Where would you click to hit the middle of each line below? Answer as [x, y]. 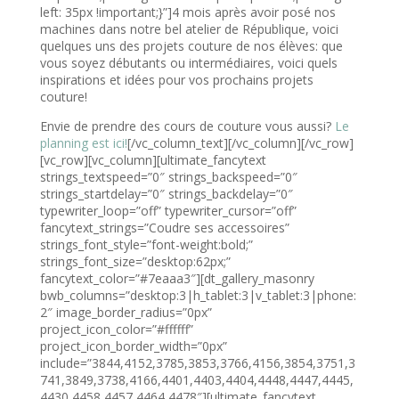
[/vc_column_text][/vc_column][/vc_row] [240, 142]
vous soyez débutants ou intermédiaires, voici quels [188, 62]
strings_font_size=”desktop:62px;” [135, 261]
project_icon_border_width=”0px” [133, 346]
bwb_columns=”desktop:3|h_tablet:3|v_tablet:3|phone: [198, 295]
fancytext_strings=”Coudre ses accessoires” [164, 227]
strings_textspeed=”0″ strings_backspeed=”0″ [168, 176]
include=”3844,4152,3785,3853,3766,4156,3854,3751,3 [197, 362]
